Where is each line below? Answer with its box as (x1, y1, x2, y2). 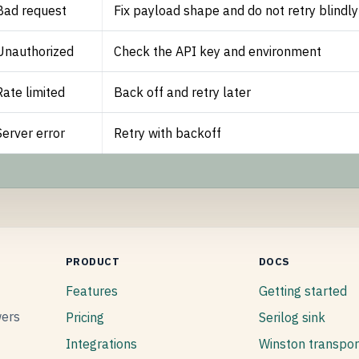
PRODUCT (65, 255, 120, 269)
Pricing (65, 309, 104, 326)
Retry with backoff (114, 125, 222, 142)
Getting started (258, 282, 347, 299)
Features (65, 282, 118, 299)
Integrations (65, 336, 137, 353)
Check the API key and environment (114, 43, 322, 60)
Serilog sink (258, 309, 325, 326)
